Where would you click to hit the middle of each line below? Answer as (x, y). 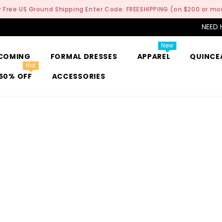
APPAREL (154, 56)
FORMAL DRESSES (84, 56)
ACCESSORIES (79, 76)
